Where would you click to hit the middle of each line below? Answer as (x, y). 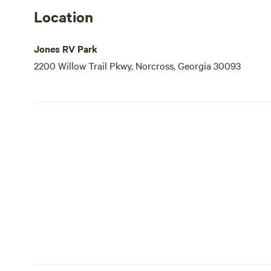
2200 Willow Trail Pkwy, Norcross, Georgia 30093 (137, 65)
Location (64, 16)
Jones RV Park (66, 48)
